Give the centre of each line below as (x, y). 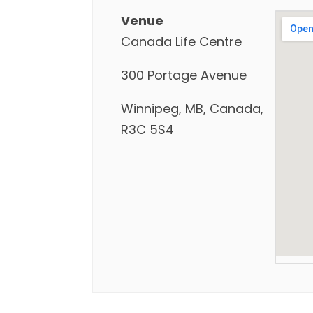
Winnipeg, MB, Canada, (192, 109)
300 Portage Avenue (184, 75)
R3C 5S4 (147, 130)
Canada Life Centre (181, 42)
